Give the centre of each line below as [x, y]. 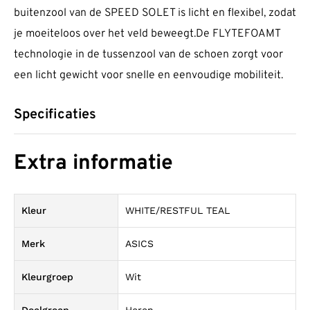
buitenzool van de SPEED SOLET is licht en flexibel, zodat [155, 13]
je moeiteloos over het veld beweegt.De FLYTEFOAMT [147, 34]
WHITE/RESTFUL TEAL [177, 210]
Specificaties [55, 115]
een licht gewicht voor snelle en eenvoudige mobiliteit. [148, 76]
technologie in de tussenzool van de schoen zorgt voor [148, 55]
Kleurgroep [47, 276]
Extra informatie [93, 163]
